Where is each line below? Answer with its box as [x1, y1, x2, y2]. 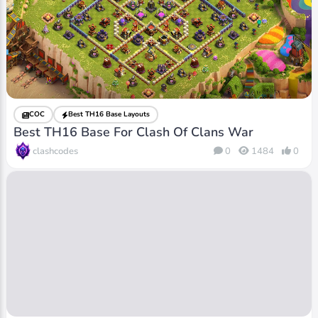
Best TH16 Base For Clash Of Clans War [13, 124, 254, 141]
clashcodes [33, 144, 79, 158]
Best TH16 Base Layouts [68, 109, 150, 120]
